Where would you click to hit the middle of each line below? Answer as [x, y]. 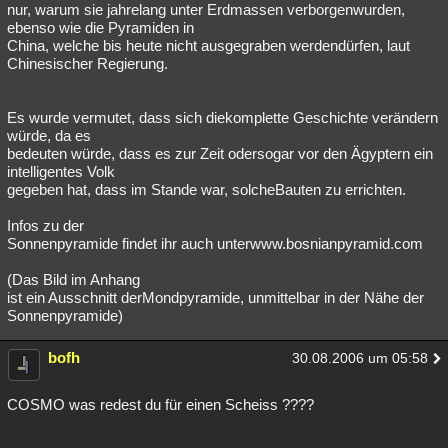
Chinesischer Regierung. [87, 63]
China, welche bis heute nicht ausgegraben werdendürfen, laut [208, 45]
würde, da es [49, 135]
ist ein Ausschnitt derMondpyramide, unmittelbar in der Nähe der [215, 297]
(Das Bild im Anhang [73, 279]
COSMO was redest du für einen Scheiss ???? [160, 404]
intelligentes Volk [61, 171]
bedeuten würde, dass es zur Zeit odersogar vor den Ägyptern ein [220, 153]
